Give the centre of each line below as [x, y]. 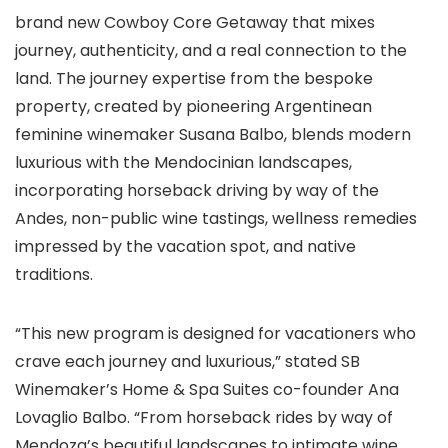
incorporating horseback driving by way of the [197, 190]
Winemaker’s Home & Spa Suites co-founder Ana [207, 389]
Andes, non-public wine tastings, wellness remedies [216, 218]
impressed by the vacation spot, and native [185, 246]
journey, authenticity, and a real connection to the [211, 50]
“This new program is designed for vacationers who [215, 333]
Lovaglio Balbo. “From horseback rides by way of [204, 417]
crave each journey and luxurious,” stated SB [187, 361]
